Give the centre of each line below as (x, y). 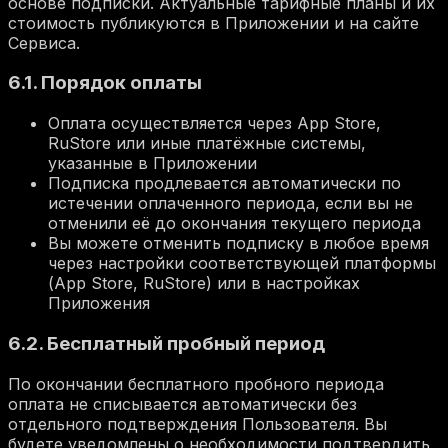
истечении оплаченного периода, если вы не (230, 203)
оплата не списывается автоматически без (182, 403)
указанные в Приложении (152, 163)
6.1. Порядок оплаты (105, 83)
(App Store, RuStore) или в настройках (204, 283)
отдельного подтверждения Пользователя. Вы (197, 423)
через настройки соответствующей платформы (242, 263)
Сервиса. (44, 42)
